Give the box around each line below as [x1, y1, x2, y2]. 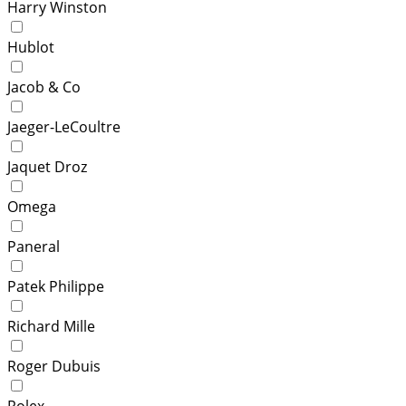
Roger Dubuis [7, 355, 101, 376]
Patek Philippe [7, 275, 104, 296]
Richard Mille [7, 315, 95, 336]
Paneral [7, 236, 60, 256]
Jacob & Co [7, 76, 81, 97]
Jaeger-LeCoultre [7, 116, 121, 137]
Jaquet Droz [7, 156, 87, 177]
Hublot [7, 36, 54, 57]
